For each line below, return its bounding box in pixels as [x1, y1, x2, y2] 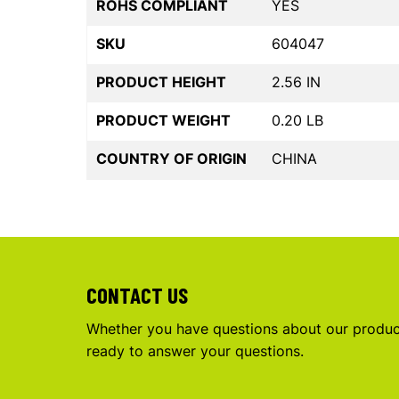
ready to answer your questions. [86, 342, 304, 361]
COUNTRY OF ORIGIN [96, 150, 247, 168]
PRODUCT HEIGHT [96, 73, 226, 92]
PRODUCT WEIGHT [96, 111, 231, 130]
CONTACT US [86, 281, 188, 309]
